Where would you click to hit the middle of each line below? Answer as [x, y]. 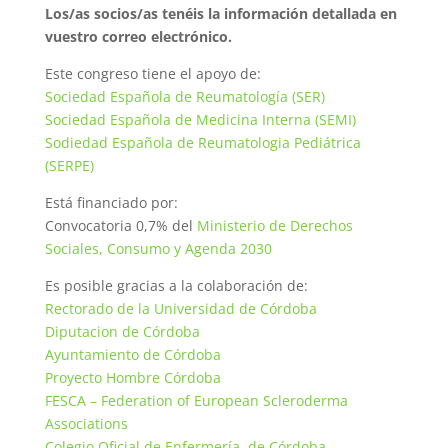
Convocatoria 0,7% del [120, 225]
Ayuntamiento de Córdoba [132, 354]
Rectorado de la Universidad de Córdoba [180, 308]
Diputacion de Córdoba [122, 331]
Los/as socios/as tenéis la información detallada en [220, 13]
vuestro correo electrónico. [138, 36]
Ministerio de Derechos [274, 225]
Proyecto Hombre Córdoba [132, 377]
